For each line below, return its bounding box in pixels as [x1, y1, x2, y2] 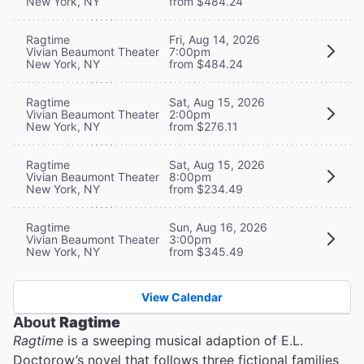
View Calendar [141, 289, 223, 304]
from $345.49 [169, 244, 244, 258]
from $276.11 [169, 119, 238, 133]
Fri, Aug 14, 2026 [169, 32, 260, 46]
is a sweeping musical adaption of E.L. [63, 331, 303, 349]
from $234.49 [169, 181, 243, 196]
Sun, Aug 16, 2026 [169, 219, 267, 234]
